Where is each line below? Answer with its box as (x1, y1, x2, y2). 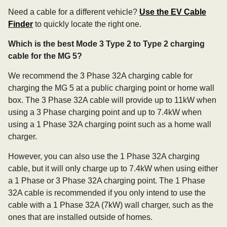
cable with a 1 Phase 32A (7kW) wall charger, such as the (8, 201, 213, 209)
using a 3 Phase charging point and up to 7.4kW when (8, 108, 202, 117)
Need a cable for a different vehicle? (8, 8, 139, 16)
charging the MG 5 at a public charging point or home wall (8, 84, 214, 92)
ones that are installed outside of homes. (8, 213, 153, 221)
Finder (8, 20, 33, 28)
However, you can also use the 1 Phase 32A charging (8, 152, 200, 161)
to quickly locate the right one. (33, 20, 141, 28)
